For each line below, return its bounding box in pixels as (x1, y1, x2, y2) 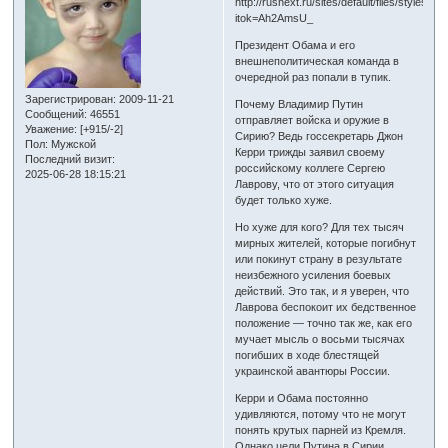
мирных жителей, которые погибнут (235, 236, 417, 249)
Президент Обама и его (235, 38, 356, 51)
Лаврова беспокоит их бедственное (235, 300, 417, 313)
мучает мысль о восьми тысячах (235, 332, 406, 345)
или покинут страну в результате (235, 252, 403, 265)
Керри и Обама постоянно (235, 391, 369, 404)
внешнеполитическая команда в (235, 54, 400, 67)
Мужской (48, 138, 97, 151)
